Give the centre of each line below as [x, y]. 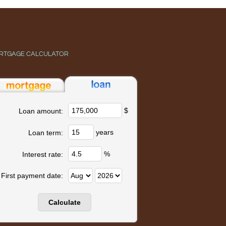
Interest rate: [42, 154]
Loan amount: [41, 111]
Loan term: [45, 133]
